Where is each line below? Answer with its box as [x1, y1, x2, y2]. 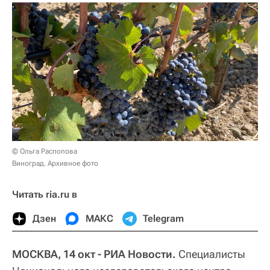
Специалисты [176, 247, 245, 260]
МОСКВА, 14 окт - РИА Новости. [12, 247, 176, 260]
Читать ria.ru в [12, 188, 77, 200]
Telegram [143, 212, 184, 224]
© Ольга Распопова [12, 146, 77, 155]
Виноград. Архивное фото [12, 159, 98, 168]
